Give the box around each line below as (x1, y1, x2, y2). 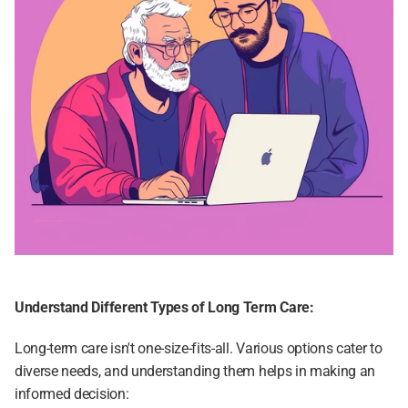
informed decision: (15, 385, 129, 403)
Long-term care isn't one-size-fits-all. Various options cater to (15, 340, 382, 357)
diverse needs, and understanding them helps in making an (15, 362, 376, 380)
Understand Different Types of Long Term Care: (15, 299, 314, 316)
